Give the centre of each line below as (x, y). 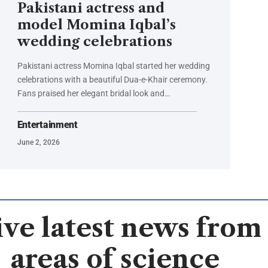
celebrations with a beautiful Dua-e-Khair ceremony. (112, 80)
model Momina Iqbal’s (96, 25)
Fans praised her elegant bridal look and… (93, 94)
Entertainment (47, 125)
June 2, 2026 (38, 143)
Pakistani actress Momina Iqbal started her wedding (113, 66)
